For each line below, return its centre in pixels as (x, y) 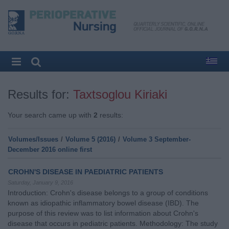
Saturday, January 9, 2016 (40, 183)
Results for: (40, 94)
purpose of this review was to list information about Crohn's (103, 213)
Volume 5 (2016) (90, 140)
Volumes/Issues (33, 140)
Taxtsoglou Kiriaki (120, 94)
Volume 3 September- (157, 140)
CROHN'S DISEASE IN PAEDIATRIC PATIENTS (86, 172)
